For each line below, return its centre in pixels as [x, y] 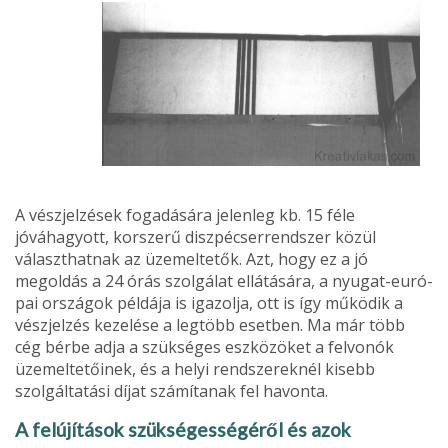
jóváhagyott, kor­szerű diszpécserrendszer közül [195, 236]
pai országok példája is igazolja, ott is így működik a [209, 302]
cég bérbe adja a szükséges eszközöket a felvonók [204, 346]
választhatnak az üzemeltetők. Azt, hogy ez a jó [191, 258]
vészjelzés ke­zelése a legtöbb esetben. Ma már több [210, 324]
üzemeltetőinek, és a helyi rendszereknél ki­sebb [195, 368]
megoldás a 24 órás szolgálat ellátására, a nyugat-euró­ [224, 280]
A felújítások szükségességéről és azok [183, 429]
